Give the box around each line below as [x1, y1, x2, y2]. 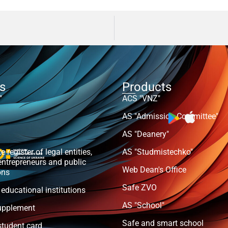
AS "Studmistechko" [122, 147, 193, 157]
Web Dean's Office [122, 164, 186, 175]
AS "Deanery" [122, 129, 169, 139]
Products [122, 79, 172, 94]
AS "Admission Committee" [122, 111, 218, 121]
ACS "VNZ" [122, 93, 160, 103]
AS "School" [122, 200, 164, 210]
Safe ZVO [122, 182, 157, 192]
